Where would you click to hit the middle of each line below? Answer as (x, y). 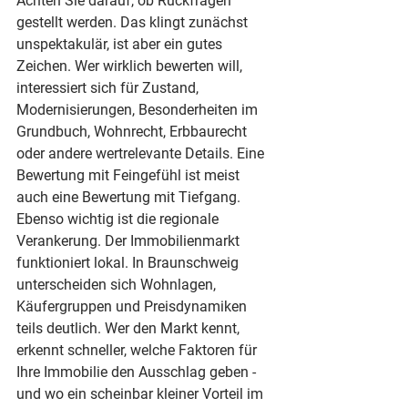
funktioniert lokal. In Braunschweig (129, 263)
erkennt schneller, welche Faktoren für (138, 350)
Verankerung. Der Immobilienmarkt (130, 241)
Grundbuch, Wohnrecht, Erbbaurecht (133, 132)
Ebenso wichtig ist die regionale (119, 219)
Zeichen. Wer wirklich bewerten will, (131, 66)
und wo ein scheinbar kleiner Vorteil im (142, 394)
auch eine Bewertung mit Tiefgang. (128, 197)
